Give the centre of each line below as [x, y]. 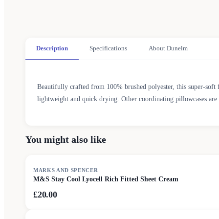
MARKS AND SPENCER [66, 170]
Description [52, 48]
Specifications [108, 48]
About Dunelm [168, 48]
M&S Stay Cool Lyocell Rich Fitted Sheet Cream [106, 179]
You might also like [66, 139]
